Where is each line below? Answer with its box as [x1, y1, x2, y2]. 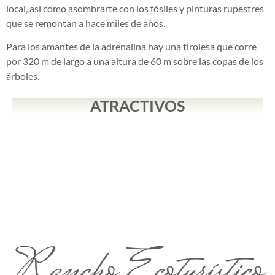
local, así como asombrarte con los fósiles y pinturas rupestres [6, 2, 264, 14]
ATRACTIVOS [90, 96, 185, 115]
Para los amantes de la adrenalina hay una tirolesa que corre [6, 41, 257, 52]
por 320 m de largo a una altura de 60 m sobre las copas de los [6, 55, 263, 67]
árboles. [6, 70, 39, 82]
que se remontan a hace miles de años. [6, 17, 165, 29]
